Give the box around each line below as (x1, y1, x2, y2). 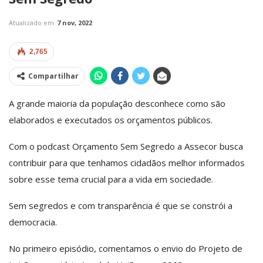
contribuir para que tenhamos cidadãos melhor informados (9, 156, 245, 168)
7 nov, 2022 (57, 18, 92, 27)
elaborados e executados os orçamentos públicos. (9, 113, 213, 126)
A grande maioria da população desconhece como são (9, 97, 225, 109)
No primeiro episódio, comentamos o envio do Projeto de (9, 242, 242, 254)
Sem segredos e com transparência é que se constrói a (9, 199, 232, 211)
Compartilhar (28, 70, 79, 81)
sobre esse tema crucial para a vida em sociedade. (9, 173, 213, 185)
